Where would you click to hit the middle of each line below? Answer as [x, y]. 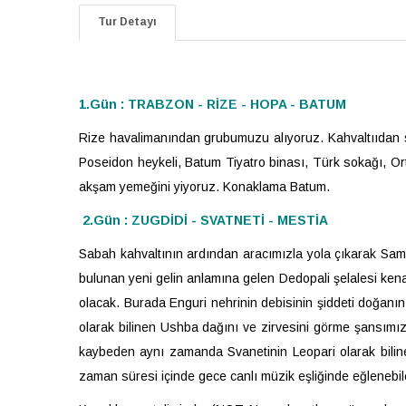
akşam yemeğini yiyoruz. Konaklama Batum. [204, 186]
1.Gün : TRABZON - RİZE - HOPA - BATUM [213, 104]
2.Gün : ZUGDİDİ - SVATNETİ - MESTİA [207, 220]
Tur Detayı [127, 21]
